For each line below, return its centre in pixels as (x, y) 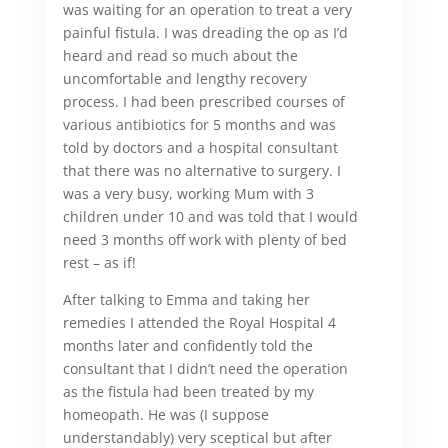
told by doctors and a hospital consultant (200, 147)
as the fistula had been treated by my (188, 391)
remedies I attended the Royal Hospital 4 (199, 322)
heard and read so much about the (180, 55)
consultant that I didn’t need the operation (205, 368)
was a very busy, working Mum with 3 (188, 193)
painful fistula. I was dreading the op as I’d (205, 32)
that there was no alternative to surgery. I (201, 170)
